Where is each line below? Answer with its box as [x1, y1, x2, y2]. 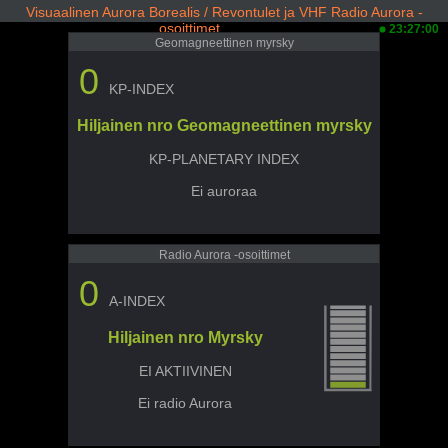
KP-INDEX [109, 81, 174, 97]
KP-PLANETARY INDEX [149, 151, 299, 167]
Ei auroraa [191, 183, 257, 199]
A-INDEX [109, 293, 165, 309]
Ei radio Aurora [138, 395, 233, 411]
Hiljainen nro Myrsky [107, 329, 263, 346]
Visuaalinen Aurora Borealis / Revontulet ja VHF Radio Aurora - [25, 4, 423, 20]
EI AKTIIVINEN [138, 363, 232, 379]
